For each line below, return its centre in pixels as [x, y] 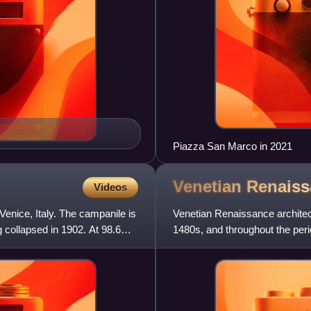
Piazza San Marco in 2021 [233, 146]
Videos [110, 187]
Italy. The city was [213, 245]
